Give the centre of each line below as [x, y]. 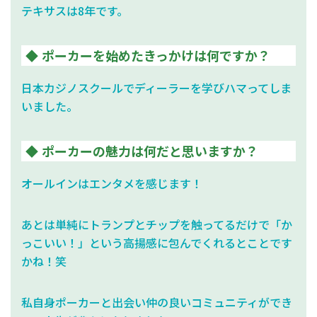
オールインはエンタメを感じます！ [112, 183]
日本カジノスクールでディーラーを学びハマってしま [156, 87]
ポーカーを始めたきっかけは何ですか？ [156, 55]
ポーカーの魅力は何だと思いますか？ [150, 150]
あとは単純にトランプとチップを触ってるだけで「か [157, 224]
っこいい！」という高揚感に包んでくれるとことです [157, 242]
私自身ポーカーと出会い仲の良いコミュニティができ [157, 302]
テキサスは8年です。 [75, 10]
